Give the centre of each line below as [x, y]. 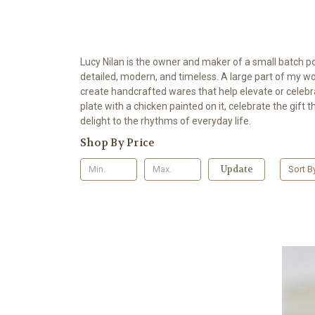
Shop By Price [118, 142]
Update [237, 169]
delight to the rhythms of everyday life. [166, 121]
